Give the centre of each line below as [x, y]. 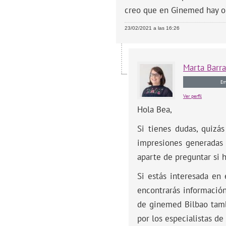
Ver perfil [192, 96]
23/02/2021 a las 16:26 [152, 28]
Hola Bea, [155, 109]
